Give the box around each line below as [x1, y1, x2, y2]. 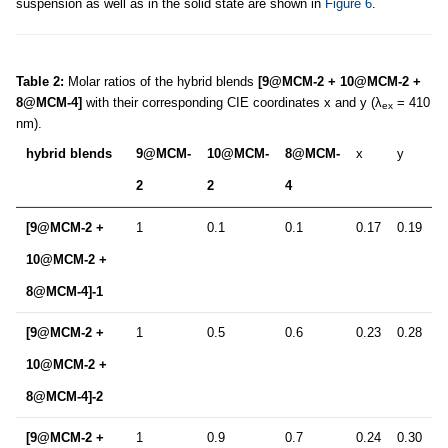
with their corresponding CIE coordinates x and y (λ [82, 94, 382, 110]
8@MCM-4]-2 [26, 388, 103, 404]
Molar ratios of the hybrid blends [64, 73, 258, 89]
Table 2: [16, 73, 64, 89]
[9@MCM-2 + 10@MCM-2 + [258, 73, 421, 89]
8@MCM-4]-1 [26, 283, 103, 299]
